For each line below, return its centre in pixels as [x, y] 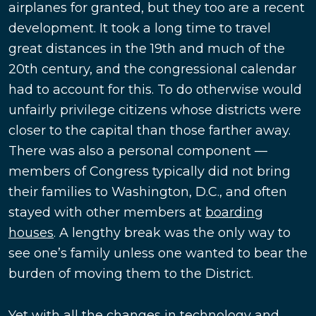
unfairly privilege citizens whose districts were [155, 110]
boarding [234, 213]
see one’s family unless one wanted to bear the [158, 254]
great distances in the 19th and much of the [147, 49]
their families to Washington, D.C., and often [148, 192]
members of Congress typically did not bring [150, 172]
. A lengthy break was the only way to [172, 233]
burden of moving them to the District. [131, 274]
